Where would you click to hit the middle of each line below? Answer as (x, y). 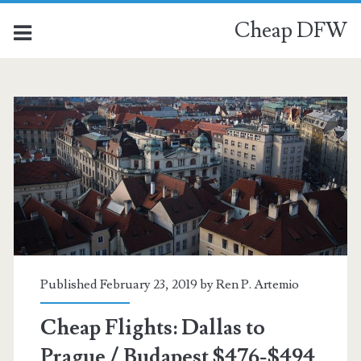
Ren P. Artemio (257, 284)
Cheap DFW (291, 31)
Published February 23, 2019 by (128, 284)
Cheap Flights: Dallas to (152, 328)
